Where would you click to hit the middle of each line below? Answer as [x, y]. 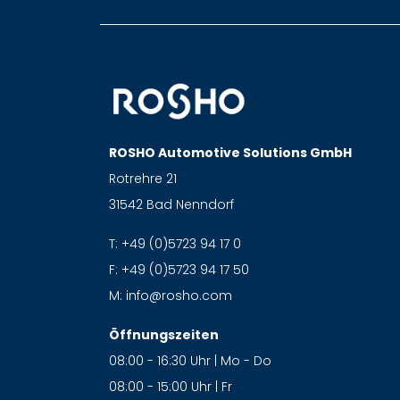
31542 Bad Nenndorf [171, 205]
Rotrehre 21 [143, 179]
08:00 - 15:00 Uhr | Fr [171, 387]
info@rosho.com [179, 296]
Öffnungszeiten [164, 335]
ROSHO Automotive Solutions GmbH [230, 153]
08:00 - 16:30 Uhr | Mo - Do [190, 361]
